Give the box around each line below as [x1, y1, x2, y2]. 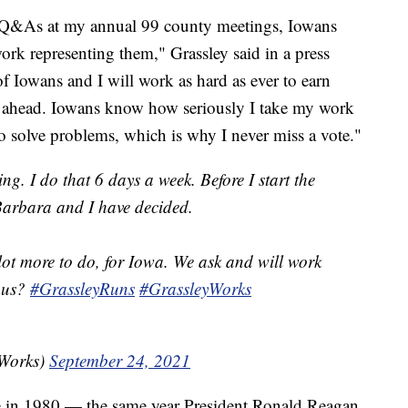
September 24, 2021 [49, 349, 190, 372]
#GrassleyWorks [139, 277, 251, 301]
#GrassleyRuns [30, 277, 135, 301]
